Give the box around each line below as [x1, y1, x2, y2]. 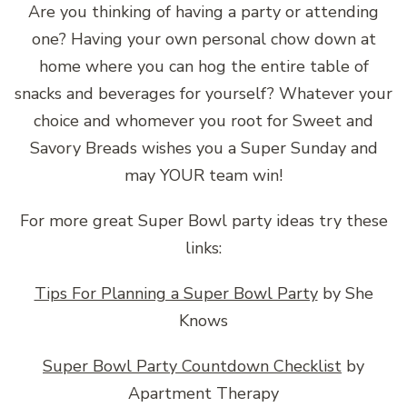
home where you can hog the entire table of [38, 55, 369, 77]
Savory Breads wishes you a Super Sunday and [29, 136, 378, 159]
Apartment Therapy [128, 382, 279, 404]
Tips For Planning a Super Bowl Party [34, 282, 318, 304]
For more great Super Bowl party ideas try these [19, 209, 388, 232]
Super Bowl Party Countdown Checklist [43, 354, 342, 377]
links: [185, 236, 222, 259]
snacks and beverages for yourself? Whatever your [15, 82, 392, 104]
